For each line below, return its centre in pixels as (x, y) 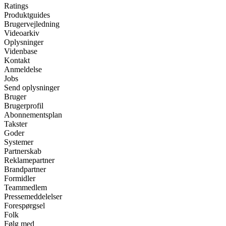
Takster (16, 124)
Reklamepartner (29, 160)
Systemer (19, 142)
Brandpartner (25, 169)
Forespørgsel (24, 206)
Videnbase (21, 51)
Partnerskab (23, 151)
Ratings (16, 6)
